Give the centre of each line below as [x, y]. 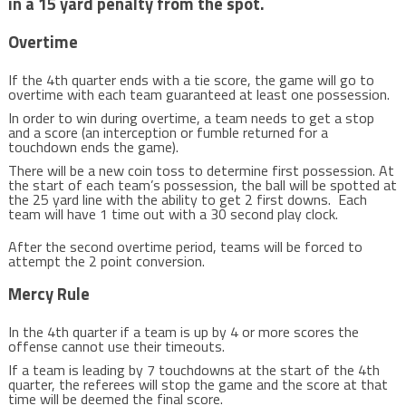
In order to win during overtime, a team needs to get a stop [191, 118]
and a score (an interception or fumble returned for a [168, 132]
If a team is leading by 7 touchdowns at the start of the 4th [193, 370]
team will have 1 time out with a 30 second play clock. [174, 214]
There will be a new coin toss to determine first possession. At [201, 170]
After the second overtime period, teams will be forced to [185, 246]
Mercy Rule [48, 294]
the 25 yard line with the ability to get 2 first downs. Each [187, 199]
